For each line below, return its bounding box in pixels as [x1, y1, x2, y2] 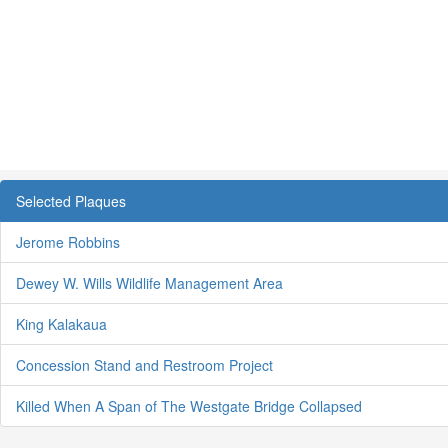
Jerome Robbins [16, 231, 120, 252]
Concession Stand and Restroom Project [16, 354, 273, 375]
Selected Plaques [16, 190, 126, 211]
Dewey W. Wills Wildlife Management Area [16, 272, 283, 293]
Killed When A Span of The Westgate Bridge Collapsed [16, 395, 362, 416]
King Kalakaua [16, 313, 107, 334]
